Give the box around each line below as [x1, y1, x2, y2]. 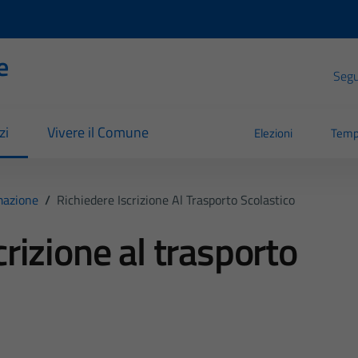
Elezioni [254, 124, 293, 143]
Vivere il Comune [46, 121, 149, 144]
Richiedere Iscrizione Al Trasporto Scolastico [56, 189, 295, 209]
